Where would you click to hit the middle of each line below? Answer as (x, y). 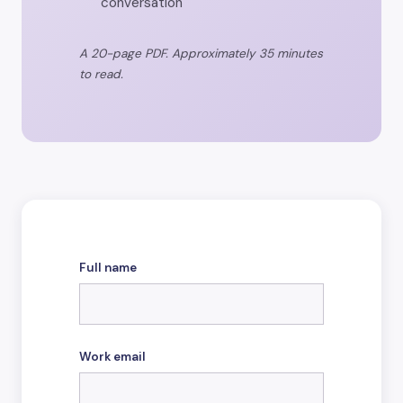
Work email (112, 357)
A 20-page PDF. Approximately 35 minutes (201, 54)
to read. (101, 75)
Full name (108, 268)
